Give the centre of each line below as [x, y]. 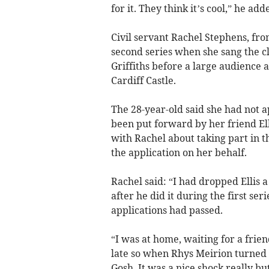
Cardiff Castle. [143, 81]
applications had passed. [167, 210]
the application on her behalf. [179, 153]
